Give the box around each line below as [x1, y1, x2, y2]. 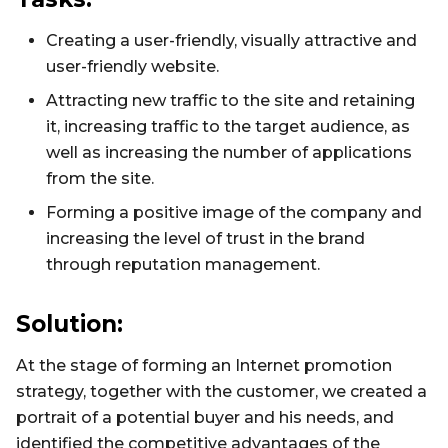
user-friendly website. [46, 57, 219, 77]
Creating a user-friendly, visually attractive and [46, 31, 417, 51]
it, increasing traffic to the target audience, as [46, 117, 410, 137]
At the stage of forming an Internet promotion [16, 356, 392, 376]
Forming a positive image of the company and [46, 203, 422, 223]
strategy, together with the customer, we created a [16, 382, 427, 402]
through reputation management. [46, 255, 320, 275]
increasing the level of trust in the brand [46, 229, 365, 249]
